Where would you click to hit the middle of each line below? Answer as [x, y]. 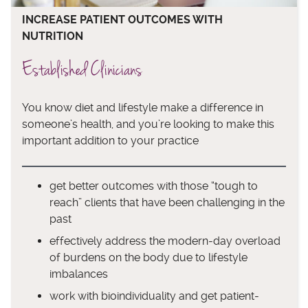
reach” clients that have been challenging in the [167, 203]
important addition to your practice [110, 141]
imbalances [79, 274]
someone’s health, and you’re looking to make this [148, 124]
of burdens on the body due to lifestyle [148, 258]
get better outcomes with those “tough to [154, 186]
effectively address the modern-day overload [165, 241]
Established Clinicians [82, 70]
